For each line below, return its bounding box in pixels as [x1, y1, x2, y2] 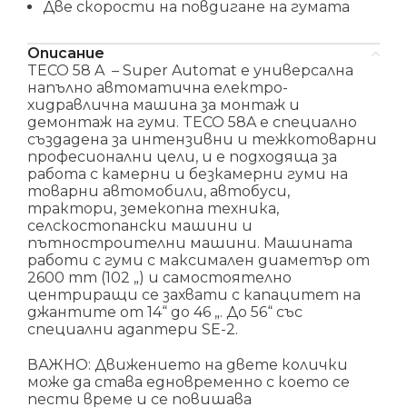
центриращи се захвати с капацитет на [27, 286, 364, 304]
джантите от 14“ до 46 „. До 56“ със [27, 303, 303, 322]
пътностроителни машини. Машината [27, 234, 352, 253]
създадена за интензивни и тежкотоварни [27, 131, 377, 149]
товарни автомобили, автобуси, [27, 183, 290, 201]
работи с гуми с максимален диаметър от [27, 252, 370, 270]
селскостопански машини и [27, 217, 253, 235]
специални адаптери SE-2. [27, 321, 238, 339]
